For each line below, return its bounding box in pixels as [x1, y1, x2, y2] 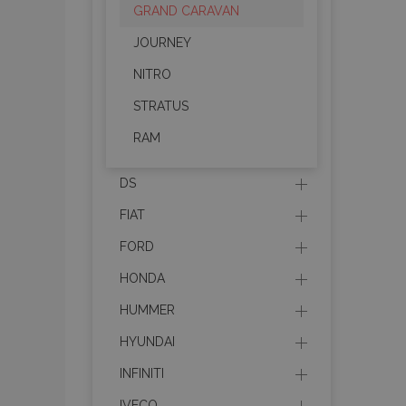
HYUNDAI [120, 334, 175, 349]
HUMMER [120, 303, 175, 317]
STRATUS [133, 99, 188, 113]
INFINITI [120, 366, 164, 381]
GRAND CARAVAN [133, 4, 239, 18]
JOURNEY [133, 35, 191, 50]
